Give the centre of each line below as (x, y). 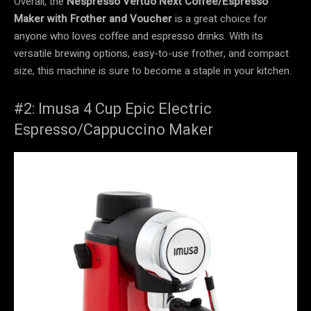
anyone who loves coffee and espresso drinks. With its (138, 36)
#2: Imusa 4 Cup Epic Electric (113, 108)
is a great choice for (220, 18)
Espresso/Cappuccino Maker (114, 129)
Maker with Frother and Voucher (93, 18)
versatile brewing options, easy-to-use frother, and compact (151, 53)
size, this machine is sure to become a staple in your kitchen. (153, 70)
